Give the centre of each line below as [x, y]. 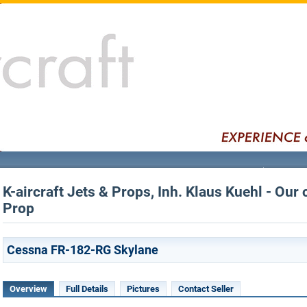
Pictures [143, 289]
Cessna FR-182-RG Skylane [83, 250]
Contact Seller [206, 289]
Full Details [87, 289]
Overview [28, 289]
